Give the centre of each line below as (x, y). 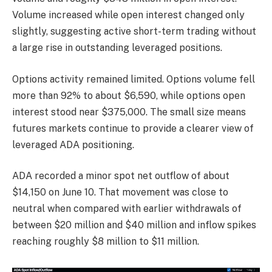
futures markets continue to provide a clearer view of (133, 128)
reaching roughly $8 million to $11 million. (106, 242)
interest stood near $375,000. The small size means (129, 112)
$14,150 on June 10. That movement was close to (120, 192)
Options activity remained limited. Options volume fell (134, 79)
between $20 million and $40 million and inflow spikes (134, 225)
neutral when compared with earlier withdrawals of (127, 209)
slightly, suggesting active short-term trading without (134, 32)
